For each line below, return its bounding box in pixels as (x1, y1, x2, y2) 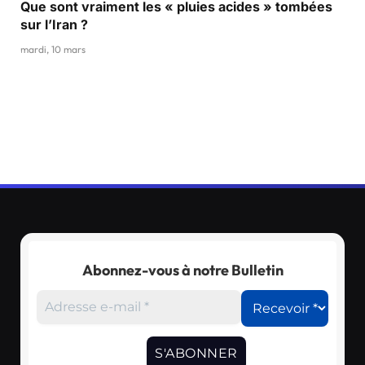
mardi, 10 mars (20, 43, 86, 55)
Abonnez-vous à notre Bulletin (81, 260, 284, 279)
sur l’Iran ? (20, 16, 88, 33)
